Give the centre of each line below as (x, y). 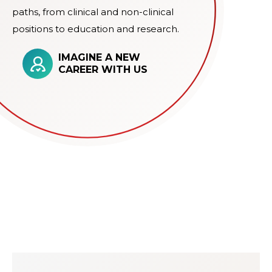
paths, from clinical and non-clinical (93, 12)
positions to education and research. (96, 29)
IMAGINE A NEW (99, 58)
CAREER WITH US (103, 70)
